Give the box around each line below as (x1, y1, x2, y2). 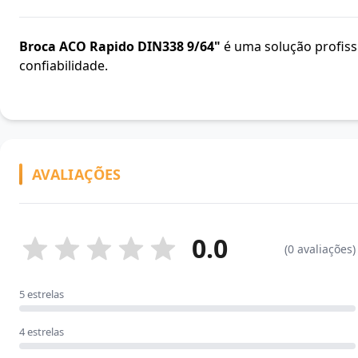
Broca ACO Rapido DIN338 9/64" (19, 38, 221, 55)
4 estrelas (19, 324, 64, 339)
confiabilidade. (19, 57, 108, 74)
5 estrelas (19, 287, 64, 301)
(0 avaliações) (284, 241, 356, 257)
